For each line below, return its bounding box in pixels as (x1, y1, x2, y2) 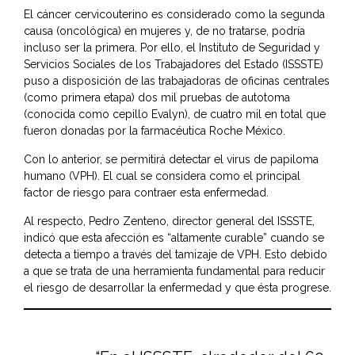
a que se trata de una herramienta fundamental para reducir (24, 265, 325, 278)
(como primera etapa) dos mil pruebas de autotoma (24, 91, 290, 105)
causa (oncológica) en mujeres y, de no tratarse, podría (24, 25, 305, 38)
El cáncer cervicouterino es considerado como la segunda (24, 8, 325, 21)
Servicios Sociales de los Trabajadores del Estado (24, 58, 279, 71)
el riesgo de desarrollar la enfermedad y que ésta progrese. (24, 281, 331, 295)
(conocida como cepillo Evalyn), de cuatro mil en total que (24, 108, 326, 121)
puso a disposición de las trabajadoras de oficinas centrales (24, 74, 330, 88)
